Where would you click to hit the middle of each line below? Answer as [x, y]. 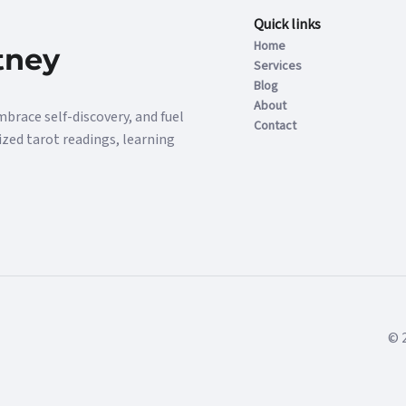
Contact [275, 126]
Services [278, 66]
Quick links [288, 24]
